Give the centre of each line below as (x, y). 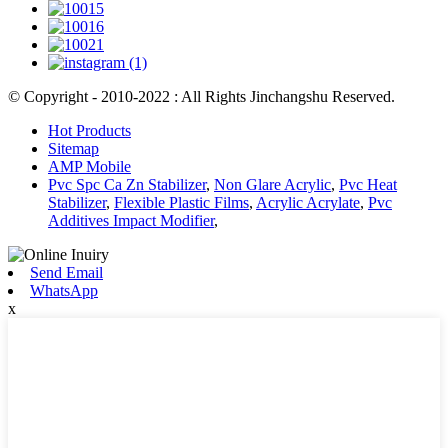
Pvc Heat (368, 184)
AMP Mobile (89, 166)
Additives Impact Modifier (131, 220)
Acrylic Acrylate (308, 202)
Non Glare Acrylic (272, 184)
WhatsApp (64, 290)
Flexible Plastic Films (181, 202)
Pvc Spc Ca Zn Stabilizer (127, 184)
